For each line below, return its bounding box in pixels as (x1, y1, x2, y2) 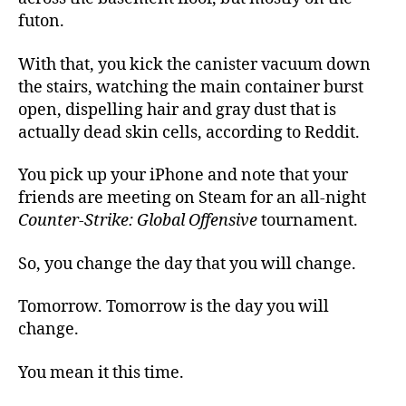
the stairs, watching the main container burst (18, 76, 363, 98)
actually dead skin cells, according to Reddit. (18, 121, 360, 143)
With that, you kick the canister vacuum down (18, 53, 371, 75)
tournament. (261, 210, 358, 231)
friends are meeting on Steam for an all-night (18, 188, 366, 208)
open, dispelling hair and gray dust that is (18, 99, 336, 121)
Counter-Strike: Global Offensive (18, 210, 261, 231)
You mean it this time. (18, 362, 184, 383)
